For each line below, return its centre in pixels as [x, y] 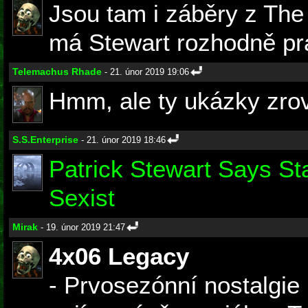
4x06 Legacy [119, 256]
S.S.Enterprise [45, 140]
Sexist [82, 198]
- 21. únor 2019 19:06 [145, 72]
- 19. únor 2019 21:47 [81, 228]
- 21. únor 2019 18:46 [122, 140]
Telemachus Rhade [57, 72]
